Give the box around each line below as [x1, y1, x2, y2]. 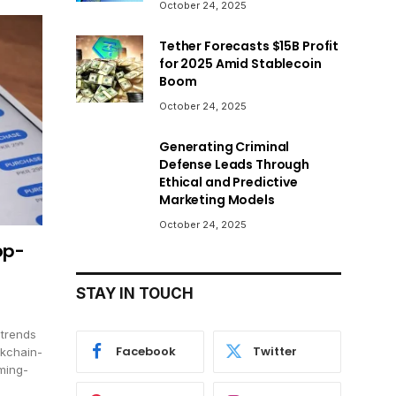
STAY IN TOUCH [76, 284, 194, 302]
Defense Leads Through [159, 155, 310, 173]
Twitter [253, 343, 297, 361]
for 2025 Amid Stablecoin [159, 54, 322, 72]
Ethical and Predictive [159, 172, 298, 191]
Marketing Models [159, 190, 275, 209]
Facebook [116, 343, 176, 361]
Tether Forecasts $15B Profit [159, 36, 339, 55]
